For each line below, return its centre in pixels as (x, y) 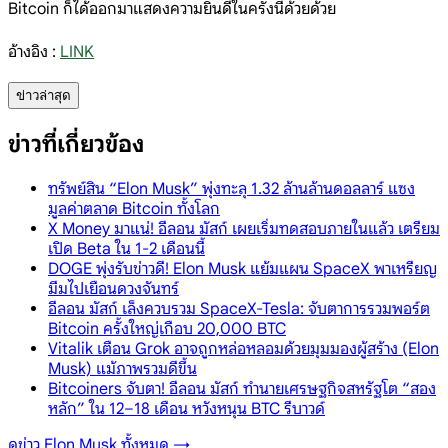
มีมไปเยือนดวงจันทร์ (113, 288)
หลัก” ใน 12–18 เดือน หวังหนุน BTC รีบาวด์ (186, 408)
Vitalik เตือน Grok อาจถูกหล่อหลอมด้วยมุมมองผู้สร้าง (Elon (243, 348)
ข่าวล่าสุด (43, 95)
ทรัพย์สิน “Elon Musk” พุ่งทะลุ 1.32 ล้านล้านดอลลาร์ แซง (231, 188)
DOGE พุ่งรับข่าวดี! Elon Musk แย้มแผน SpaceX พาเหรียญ (242, 268)
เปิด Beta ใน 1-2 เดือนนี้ (126, 248)
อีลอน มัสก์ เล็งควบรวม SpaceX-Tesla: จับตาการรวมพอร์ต (239, 308)
